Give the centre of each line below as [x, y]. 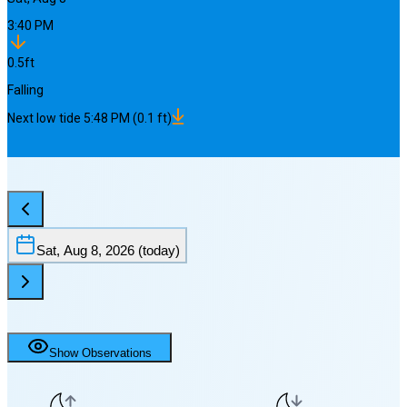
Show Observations [100, 353]
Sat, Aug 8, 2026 [85, 250]
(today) [157, 250]
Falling [25, 90]
